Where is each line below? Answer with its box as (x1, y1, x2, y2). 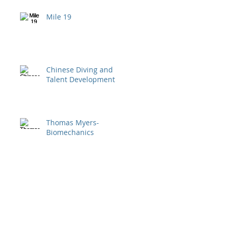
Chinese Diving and (46, 65, 113, 74)
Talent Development (46, 74, 115, 84)
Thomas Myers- (46, 118, 99, 127)
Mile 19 (46, 12, 71, 22)
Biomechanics (46, 127, 94, 137)
